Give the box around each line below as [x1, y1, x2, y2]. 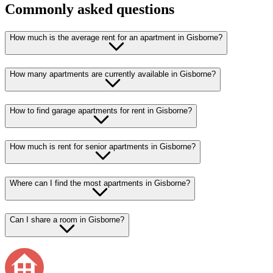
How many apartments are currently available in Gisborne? [10, 69, 216, 79]
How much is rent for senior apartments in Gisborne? [10, 142, 196, 152]
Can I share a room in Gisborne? [10, 214, 124, 224]
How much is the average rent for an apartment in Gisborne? [10, 33, 222, 43]
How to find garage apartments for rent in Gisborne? [10, 105, 192, 115]
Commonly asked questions [5, 1, 174, 18]
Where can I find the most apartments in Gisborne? [10, 179, 190, 188]
